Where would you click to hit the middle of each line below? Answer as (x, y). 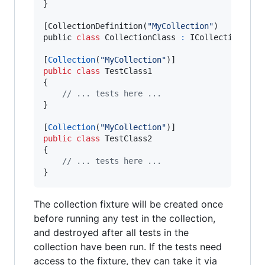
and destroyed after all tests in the (111, 232)
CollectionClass (140, 37)
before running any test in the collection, (125, 218)
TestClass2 (128, 138)
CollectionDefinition (95, 26)
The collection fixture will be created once (128, 204)
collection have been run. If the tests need (128, 247)
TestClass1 (128, 71)
